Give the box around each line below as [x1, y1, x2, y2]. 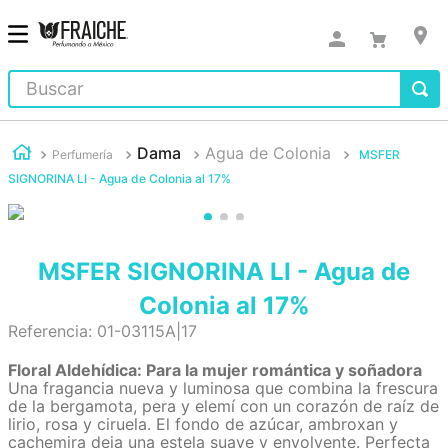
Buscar [7, 68, 58, 88]
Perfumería [52, 146, 113, 162]
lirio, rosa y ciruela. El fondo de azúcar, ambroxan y [8, 414, 398, 434]
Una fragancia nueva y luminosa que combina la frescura [8, 378, 438, 398]
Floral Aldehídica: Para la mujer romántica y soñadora [8, 360, 422, 380]
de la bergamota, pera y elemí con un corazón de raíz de [8, 396, 439, 416]
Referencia [8, 321, 88, 341]
